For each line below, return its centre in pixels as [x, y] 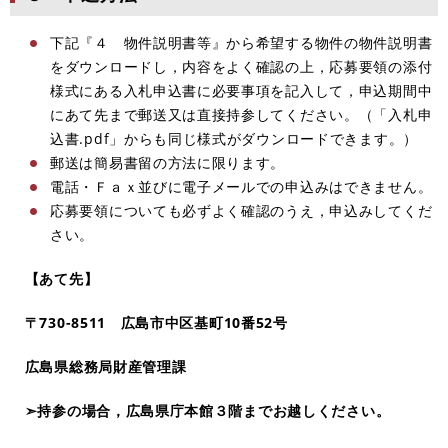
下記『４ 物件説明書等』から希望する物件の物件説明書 [241, 42]
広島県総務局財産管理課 [98, 366]
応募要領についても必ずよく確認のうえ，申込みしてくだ [241, 210]
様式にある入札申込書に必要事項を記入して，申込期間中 [241, 90]
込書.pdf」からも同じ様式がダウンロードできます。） [234, 138]
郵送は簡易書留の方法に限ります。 [168, 162]
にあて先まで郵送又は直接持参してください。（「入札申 [241, 114]
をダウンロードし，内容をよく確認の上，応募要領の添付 [241, 66]
